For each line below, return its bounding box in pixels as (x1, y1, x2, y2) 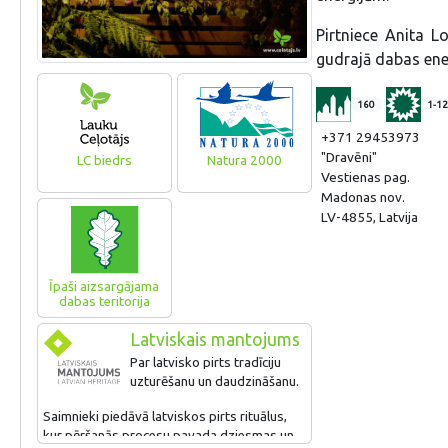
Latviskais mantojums (129, 330, 300, 350)
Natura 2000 (206, 153, 282, 169)
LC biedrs (76, 153, 132, 169)
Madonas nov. (320, 189, 405, 206)
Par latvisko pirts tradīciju (129, 355, 281, 371)
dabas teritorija (58, 293, 150, 309)
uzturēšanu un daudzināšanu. (129, 374, 299, 390)
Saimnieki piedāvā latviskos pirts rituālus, (43, 409, 287, 425)
